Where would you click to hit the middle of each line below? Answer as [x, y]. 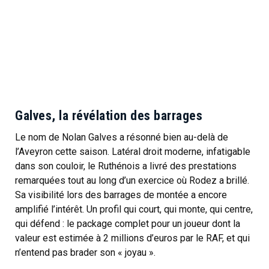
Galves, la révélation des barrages [109, 115]
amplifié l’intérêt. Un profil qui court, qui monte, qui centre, [134, 209]
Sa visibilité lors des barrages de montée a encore [121, 195]
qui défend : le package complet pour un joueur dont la [128, 223]
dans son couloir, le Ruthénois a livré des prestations [126, 166]
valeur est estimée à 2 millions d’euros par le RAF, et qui [132, 238]
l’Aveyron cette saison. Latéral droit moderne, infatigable [133, 151]
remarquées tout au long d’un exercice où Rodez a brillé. [132, 180]
